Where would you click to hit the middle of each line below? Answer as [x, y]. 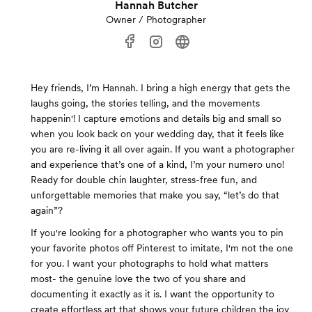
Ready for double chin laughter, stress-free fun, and [144, 180]
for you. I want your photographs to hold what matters [149, 264]
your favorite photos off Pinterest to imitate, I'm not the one [162, 248]
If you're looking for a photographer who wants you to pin [157, 233]
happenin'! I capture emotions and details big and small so [156, 119]
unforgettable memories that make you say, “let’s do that [155, 195]
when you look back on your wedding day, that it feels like [157, 134]
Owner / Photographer [156, 20]
